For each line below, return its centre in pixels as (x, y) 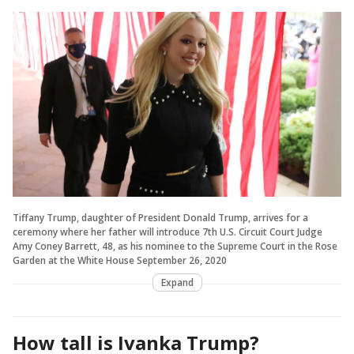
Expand (177, 282)
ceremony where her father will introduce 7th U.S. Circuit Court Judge (168, 232)
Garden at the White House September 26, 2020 (120, 260)
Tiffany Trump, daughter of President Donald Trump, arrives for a (160, 217)
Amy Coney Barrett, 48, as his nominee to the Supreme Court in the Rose (175, 246)
